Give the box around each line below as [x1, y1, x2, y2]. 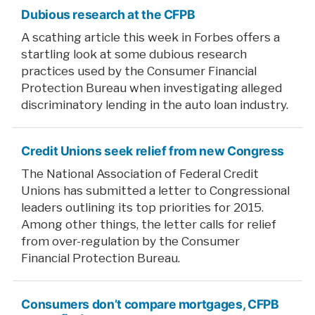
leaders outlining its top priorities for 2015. [21, 199, 264, 214]
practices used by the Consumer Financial [21, 63, 257, 78]
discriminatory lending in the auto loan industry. [21, 96, 289, 112]
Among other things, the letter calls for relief [21, 216, 277, 231]
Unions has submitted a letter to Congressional [21, 182, 290, 198]
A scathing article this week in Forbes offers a [21, 29, 281, 44]
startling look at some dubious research [21, 46, 247, 61]
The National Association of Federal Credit [21, 165, 259, 181]
